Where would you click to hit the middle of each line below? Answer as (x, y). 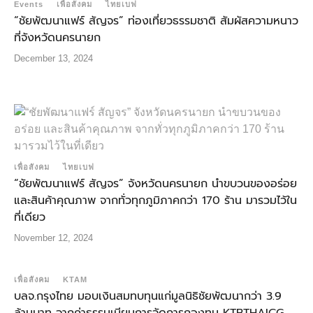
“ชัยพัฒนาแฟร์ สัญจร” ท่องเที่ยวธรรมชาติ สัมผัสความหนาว (156, 21)
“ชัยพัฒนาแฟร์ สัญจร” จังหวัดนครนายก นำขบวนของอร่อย (155, 184)
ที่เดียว (30, 218)
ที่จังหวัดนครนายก (57, 38)
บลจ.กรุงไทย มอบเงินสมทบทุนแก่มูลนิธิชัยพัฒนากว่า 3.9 (148, 297)
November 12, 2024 (53, 238)
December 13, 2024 (53, 59)
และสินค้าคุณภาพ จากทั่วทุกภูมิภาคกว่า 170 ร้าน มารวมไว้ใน (155, 201)
